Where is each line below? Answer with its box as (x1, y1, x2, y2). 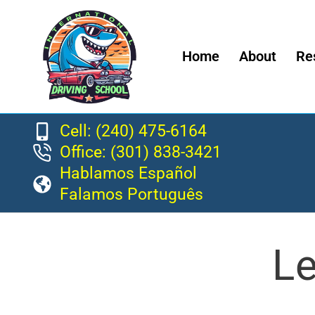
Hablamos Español (59, 163, 197, 183)
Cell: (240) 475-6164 (59, 121, 207, 141)
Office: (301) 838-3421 (59, 142, 221, 162)
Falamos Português (59, 184, 203, 204)
